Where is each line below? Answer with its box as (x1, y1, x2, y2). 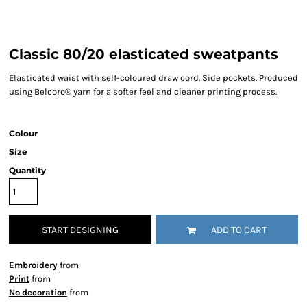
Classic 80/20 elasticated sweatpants (9, 46, 278, 62)
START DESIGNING (42, 224, 119, 236)
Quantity (9, 165, 46, 175)
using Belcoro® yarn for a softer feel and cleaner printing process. (9, 86, 277, 97)
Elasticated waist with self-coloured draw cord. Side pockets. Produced (9, 73, 298, 83)
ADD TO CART (211, 224, 267, 236)
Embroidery (9, 260, 58, 270)
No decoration (9, 287, 67, 297)
